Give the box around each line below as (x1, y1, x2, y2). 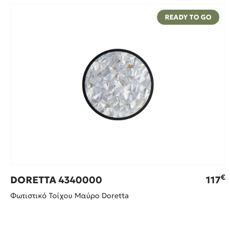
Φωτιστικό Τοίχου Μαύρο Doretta (10, 191, 129, 201)
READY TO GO (164, 12, 212, 22)
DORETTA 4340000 (10, 174, 102, 186)
